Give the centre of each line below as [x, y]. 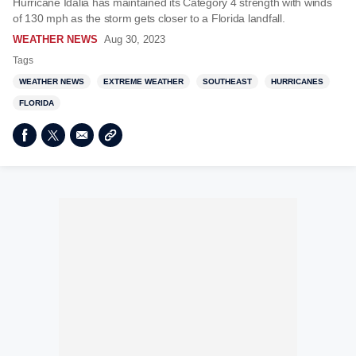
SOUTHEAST [227, 81]
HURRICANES [297, 81]
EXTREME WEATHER [143, 81]
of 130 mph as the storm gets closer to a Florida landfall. [149, 18]
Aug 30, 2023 [135, 39]
